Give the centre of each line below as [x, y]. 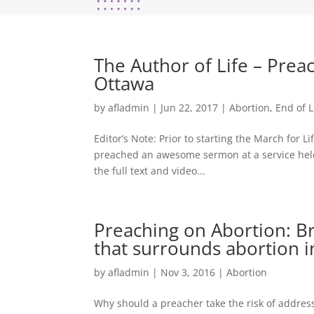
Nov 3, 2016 [188, 272]
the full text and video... [150, 170]
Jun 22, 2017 [190, 107]
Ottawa [124, 83]
